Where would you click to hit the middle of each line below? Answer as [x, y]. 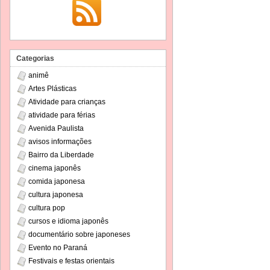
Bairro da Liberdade [61, 155]
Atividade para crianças [67, 102]
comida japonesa [57, 181]
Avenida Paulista [56, 128]
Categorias [35, 58]
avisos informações [60, 142]
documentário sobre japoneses [79, 234]
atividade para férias [62, 115]
